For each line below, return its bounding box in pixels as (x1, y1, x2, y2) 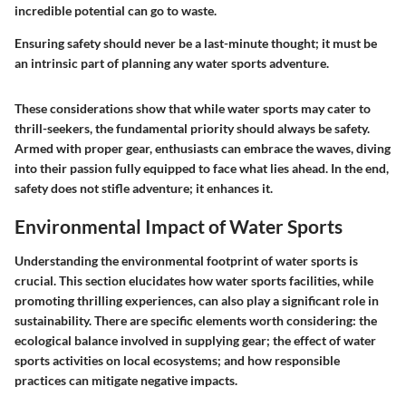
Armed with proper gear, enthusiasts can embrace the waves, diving (14, 140, 391, 157)
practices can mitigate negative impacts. (14, 372, 237, 388)
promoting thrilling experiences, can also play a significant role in (14, 292, 379, 308)
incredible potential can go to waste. (14, 3, 217, 19)
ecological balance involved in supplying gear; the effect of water (14, 332, 376, 348)
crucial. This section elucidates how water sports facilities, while (14, 272, 373, 288)
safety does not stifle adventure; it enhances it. (14, 180, 273, 197)
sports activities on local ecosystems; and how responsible (14, 352, 340, 368)
